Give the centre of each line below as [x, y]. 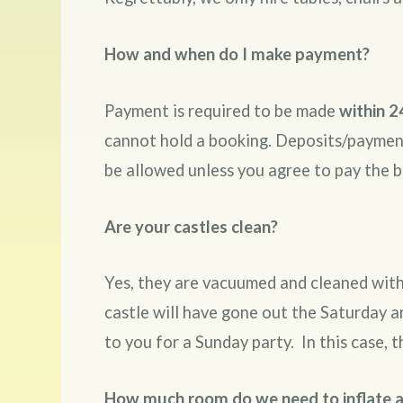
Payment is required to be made [221, 110]
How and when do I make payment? [238, 54]
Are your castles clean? [191, 226]
